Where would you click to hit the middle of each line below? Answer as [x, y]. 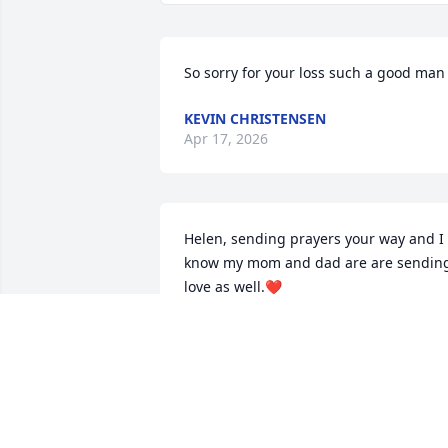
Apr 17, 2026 [226, 139]
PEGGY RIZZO [229, 333]
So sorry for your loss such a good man [314, 73]
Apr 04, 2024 [226, 353]
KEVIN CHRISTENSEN [255, 119]
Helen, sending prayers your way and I [314, 239]
